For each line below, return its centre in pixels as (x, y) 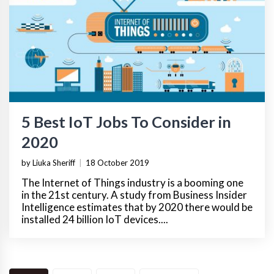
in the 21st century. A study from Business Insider (134, 195)
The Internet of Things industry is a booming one (132, 183)
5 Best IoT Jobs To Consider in (126, 122)
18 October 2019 (117, 163)
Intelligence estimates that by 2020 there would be (137, 207)
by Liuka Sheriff (48, 163)
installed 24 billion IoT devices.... (95, 220)
